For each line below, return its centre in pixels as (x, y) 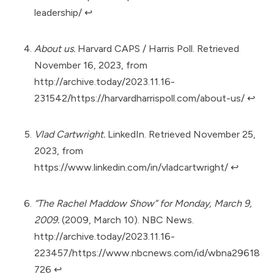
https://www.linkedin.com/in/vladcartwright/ (131, 168)
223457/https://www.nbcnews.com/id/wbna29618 (147, 253)
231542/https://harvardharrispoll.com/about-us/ (139, 98)
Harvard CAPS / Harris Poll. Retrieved (157, 49)
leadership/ (58, 13)
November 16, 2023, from (91, 65)
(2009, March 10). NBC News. (127, 220)
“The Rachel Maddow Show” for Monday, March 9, (143, 204)
